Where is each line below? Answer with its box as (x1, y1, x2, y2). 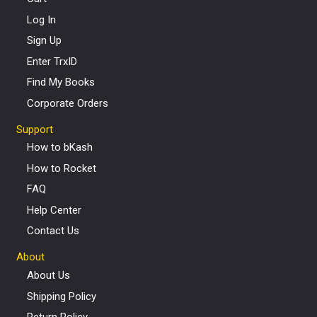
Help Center (26, 203, 81, 217)
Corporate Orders (26, 96, 108, 110)
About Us (26, 269, 70, 282)
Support (16, 122, 53, 136)
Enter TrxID (26, 54, 77, 68)
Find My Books (26, 76, 95, 88)
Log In (26, 13, 56, 26)
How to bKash (26, 141, 93, 154)
